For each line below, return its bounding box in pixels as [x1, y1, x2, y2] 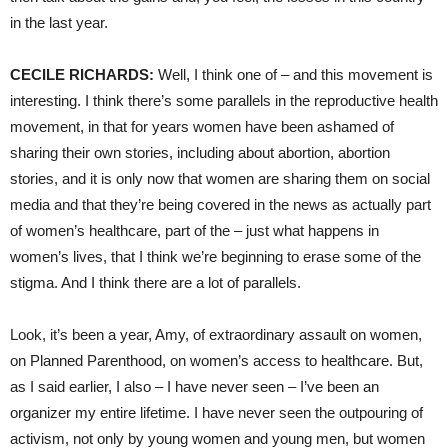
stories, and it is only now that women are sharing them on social [10, 169, 430, 187]
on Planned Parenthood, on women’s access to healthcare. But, [10, 351, 423, 369]
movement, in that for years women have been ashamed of [10, 117, 394, 135]
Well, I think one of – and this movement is [154, 65, 433, 83]
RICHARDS [69, 65, 149, 83]
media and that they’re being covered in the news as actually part [10, 195, 431, 213]
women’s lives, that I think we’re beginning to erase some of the [10, 247, 421, 265]
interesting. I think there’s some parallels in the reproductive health [10, 91, 438, 109]
